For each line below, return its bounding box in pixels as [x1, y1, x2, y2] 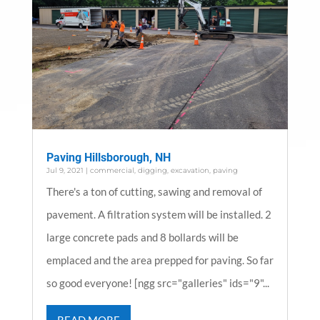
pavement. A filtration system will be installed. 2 [46, 208, 271, 221]
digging [137, 166, 167, 176]
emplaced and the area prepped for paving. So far [46, 254, 274, 267]
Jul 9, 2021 [46, 166, 84, 176]
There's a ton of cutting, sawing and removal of [46, 185, 262, 199]
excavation [170, 166, 209, 176]
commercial [89, 166, 134, 176]
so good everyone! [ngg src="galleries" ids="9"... [46, 276, 269, 290]
